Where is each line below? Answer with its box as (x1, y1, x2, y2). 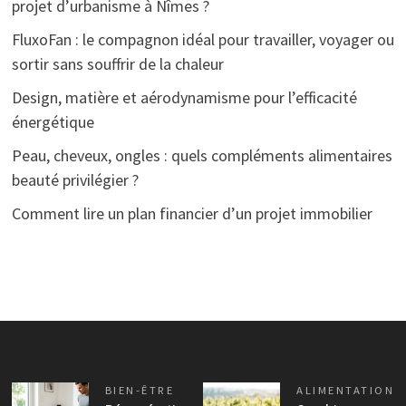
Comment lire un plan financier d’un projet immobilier (11, 202, 372, 224)
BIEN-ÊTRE (104, 382, 175, 397)
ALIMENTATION (296, 382, 395, 397)
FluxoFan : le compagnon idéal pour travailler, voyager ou (11, 28, 394, 50)
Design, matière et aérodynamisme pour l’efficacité (11, 86, 357, 108)
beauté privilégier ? (11, 169, 139, 190)
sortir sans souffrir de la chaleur (11, 53, 224, 74)
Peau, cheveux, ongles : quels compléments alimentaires (11, 144, 392, 166)
